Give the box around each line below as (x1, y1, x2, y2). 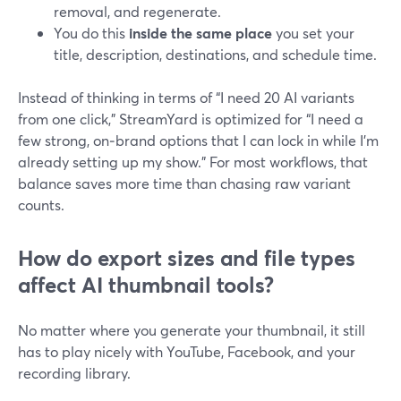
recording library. (18, 363, 131, 382)
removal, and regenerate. (54, 2, 221, 21)
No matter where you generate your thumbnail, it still (18, 320, 365, 339)
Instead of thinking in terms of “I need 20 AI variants (18, 88, 354, 107)
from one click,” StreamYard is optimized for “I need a (18, 109, 363, 128)
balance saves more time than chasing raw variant (18, 174, 351, 192)
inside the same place (129, 23, 272, 42)
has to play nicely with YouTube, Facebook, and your (18, 342, 355, 361)
